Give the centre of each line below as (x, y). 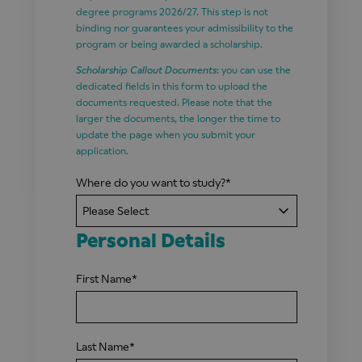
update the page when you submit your (165, 135)
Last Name (102, 346)
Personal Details (150, 241)
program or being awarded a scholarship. (169, 45)
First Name (103, 278)
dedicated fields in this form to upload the (171, 87)
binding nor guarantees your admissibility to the (184, 29)
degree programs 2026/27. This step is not (172, 13)
